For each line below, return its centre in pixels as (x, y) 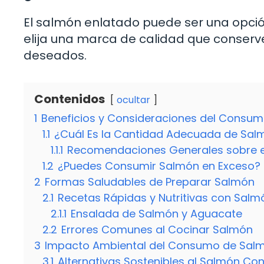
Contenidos (70, 99)
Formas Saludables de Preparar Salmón (150, 181)
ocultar (133, 100)
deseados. (55, 55)
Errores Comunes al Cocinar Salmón (157, 229)
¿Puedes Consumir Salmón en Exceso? (159, 166)
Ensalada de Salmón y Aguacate (156, 213)
